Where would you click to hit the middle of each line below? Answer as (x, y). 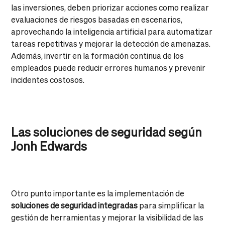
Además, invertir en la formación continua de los (98, 55)
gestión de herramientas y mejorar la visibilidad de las (107, 217)
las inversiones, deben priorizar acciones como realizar (110, 7)
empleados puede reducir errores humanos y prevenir (108, 67)
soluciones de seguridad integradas (75, 205)
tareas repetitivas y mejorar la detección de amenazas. (111, 43)
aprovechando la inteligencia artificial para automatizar (112, 31)
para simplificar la (171, 205)
